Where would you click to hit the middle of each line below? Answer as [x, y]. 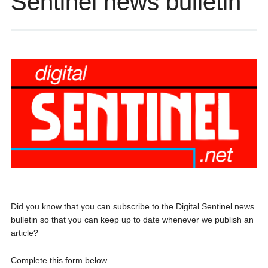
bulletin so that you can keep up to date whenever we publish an [132, 220]
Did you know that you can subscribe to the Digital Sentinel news [132, 207]
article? [24, 233]
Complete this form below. [60, 261]
